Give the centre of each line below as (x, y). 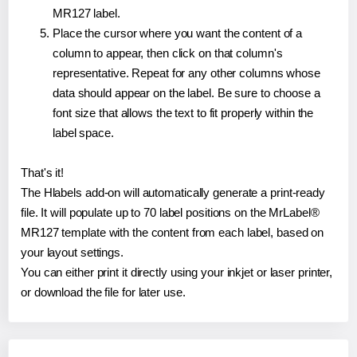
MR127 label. (86, 13)
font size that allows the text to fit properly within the (183, 112)
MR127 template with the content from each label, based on (173, 232)
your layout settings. (72, 252)
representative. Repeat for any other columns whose (186, 73)
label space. (83, 132)
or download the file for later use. (103, 292)
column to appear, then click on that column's (168, 53)
